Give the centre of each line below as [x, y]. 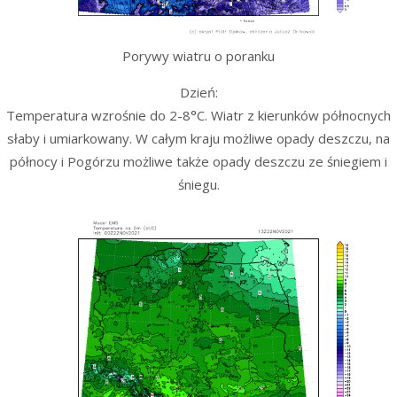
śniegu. [198, 184]
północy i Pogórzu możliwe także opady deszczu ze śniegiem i [198, 161]
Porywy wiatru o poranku [198, 55]
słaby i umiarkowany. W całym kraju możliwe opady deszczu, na [198, 138]
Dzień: [198, 92]
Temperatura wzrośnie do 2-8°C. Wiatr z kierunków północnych [198, 115]
